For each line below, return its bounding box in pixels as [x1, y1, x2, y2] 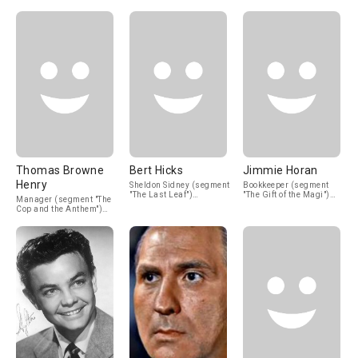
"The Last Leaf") [129, 190, 193, 199]
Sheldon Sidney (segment [129, 181, 230, 189]
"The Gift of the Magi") [243, 190, 330, 199]
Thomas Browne [16, 164, 105, 177]
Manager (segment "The [16, 195, 112, 204]
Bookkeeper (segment [243, 181, 329, 189]
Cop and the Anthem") [16, 205, 102, 213]
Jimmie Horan [243, 164, 318, 177]
